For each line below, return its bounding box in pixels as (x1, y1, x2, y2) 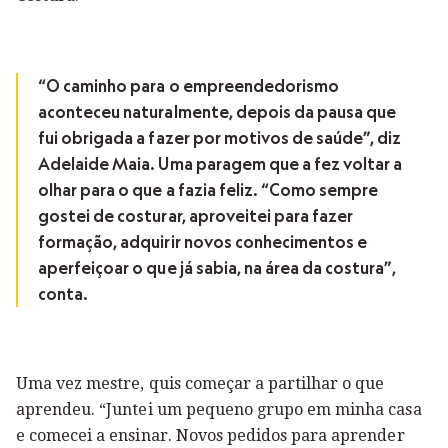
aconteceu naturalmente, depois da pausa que (38, 102, 397, 122)
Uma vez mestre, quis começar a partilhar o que (16, 374, 385, 393)
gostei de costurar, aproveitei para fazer (38, 206, 354, 226)
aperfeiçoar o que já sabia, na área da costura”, (38, 258, 396, 278)
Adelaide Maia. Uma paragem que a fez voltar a (38, 154, 403, 174)
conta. (38, 284, 89, 304)
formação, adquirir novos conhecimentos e (38, 232, 368, 252)
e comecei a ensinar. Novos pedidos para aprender (16, 426, 405, 445)
